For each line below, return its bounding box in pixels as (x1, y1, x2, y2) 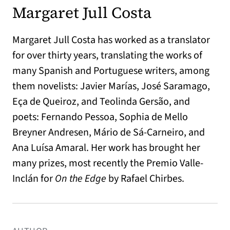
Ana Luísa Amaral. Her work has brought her (12, 140, 200, 155)
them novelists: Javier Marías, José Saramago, (12, 79, 210, 93)
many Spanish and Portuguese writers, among (12, 63, 209, 78)
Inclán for (12, 171, 55, 186)
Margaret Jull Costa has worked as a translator (12, 32, 210, 47)
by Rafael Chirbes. (108, 171, 184, 186)
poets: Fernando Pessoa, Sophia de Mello (12, 109, 188, 124)
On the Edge (55, 171, 108, 186)
